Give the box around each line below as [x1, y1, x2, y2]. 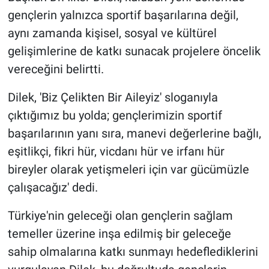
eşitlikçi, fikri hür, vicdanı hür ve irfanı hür [7, 144, 225, 159]
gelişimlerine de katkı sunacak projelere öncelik [7, 43, 261, 58]
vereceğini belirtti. [7, 61, 104, 76]
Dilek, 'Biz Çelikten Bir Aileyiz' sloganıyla [7, 89, 218, 104]
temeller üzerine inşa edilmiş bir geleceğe [7, 226, 231, 241]
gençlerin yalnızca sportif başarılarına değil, [7, 7, 238, 22]
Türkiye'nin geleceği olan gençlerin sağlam [7, 208, 233, 223]
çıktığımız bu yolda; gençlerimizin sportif [7, 107, 222, 122]
